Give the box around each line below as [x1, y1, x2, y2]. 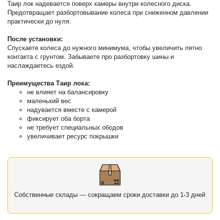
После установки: [7, 35, 63, 43]
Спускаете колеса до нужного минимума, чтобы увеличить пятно [7, 44, 202, 52]
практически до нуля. [7, 17, 72, 25]
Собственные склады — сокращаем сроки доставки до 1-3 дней [14, 191, 206, 198]
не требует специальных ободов [27, 123, 124, 131]
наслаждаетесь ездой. [7, 61, 75, 69]
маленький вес [27, 97, 72, 105]
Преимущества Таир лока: [7, 79, 90, 87]
